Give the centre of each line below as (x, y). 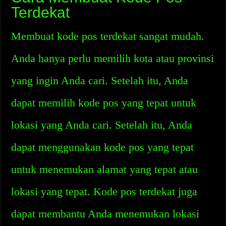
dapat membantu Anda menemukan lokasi (105, 214)
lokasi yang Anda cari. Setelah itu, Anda (102, 125)
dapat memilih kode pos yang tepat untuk (104, 103)
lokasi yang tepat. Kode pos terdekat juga (104, 191)
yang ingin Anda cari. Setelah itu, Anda (100, 80)
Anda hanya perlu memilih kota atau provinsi (113, 58)
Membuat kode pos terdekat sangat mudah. (108, 36)
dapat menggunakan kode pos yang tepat (103, 147)
